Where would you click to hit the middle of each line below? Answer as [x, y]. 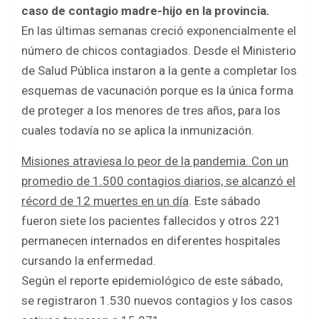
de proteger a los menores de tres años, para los [151, 111]
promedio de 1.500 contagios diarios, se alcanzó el [158, 181]
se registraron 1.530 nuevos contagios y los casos [157, 301]
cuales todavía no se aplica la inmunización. [138, 131]
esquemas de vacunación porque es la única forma [157, 91]
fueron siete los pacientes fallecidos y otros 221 [151, 221]
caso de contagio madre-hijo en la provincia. [146, 11]
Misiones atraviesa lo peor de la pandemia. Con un [155, 161]
